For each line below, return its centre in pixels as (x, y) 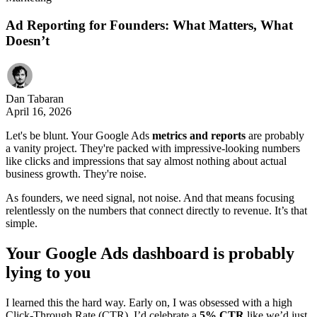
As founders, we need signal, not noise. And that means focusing (150, 198)
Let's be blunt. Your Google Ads (79, 136)
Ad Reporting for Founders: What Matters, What (149, 25)
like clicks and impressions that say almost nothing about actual (146, 161)
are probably (275, 136)
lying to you (48, 273)
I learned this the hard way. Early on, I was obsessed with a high (149, 303)
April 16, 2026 (39, 112)
